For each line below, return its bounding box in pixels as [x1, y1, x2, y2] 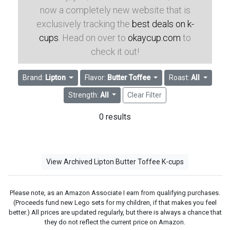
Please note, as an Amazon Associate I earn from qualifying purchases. [10, 188, 220, 197]
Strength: [68, 90, 100, 99]
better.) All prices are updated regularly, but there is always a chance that [8, 208, 222, 216]
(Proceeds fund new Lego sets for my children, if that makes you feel [13, 198, 217, 206]
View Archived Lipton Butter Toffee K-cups [46, 157, 184, 166]
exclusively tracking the [36, 18, 132, 29]
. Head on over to [59, 32, 128, 43]
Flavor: [84, 73, 107, 82]
